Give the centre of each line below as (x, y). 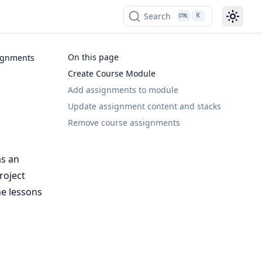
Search (157, 16)
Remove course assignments (124, 123)
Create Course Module (112, 73)
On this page (93, 57)
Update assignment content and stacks (144, 106)
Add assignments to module (123, 90)
